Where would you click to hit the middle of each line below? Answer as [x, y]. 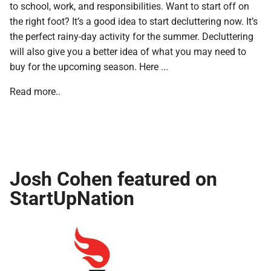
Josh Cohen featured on [113, 178]
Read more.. [35, 91]
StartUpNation [72, 197]
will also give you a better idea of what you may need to [128, 51]
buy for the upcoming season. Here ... [89, 66]
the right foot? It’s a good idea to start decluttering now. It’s [134, 21]
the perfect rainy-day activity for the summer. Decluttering [132, 36]
